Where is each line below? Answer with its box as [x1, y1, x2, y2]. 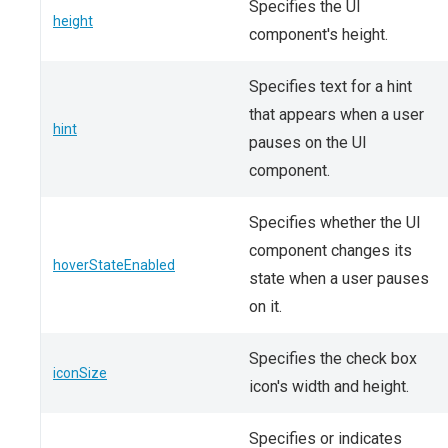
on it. [249, 297, 282, 316]
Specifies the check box [249, 349, 417, 368]
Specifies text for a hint [249, 77, 412, 96]
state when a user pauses [249, 269, 429, 288]
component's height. [249, 25, 388, 44]
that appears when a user [249, 105, 424, 124]
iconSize [53, 365, 107, 381]
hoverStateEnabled [53, 257, 175, 273]
